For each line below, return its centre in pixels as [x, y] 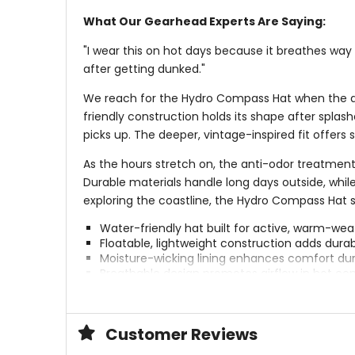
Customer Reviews [181, 335]
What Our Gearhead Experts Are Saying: [204, 22]
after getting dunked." [144, 69]
